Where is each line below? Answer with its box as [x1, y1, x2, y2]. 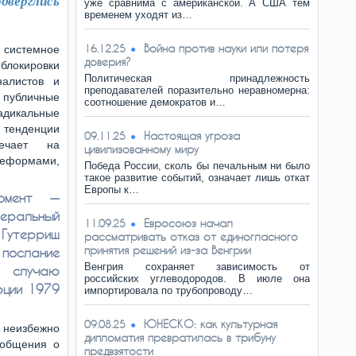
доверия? [84, 55, 131, 68]
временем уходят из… [84, 9, 192, 21]
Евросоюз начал [144, 216, 233, 230]
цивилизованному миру [84, 142, 199, 156]
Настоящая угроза [144, 129, 240, 142]
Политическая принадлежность [84, 72, 310, 84]
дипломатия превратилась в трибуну [84, 331, 276, 344]
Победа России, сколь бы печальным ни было [84, 160, 310, 172]
